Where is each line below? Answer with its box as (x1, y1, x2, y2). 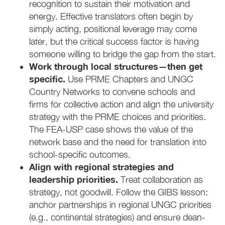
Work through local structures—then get (29, 61, 202, 72)
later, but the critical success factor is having (29, 36, 199, 47)
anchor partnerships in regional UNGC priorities (29, 199, 211, 210)
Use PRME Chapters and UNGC (68, 74, 193, 85)
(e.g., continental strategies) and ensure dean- (29, 212, 205, 223)
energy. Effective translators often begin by (29, 11, 193, 22)
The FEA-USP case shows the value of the (29, 124, 193, 135)
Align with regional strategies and (29, 161, 174, 173)
